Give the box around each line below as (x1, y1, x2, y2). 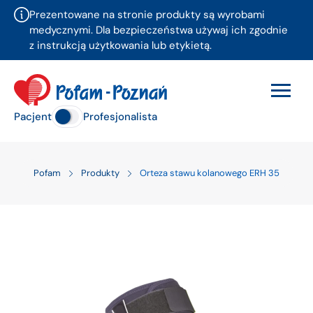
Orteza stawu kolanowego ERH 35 (140, 167, 279, 179)
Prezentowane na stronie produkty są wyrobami (29, 8, 265, 22)
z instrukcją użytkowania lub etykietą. (29, 38, 212, 52)
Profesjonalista (83, 110, 157, 124)
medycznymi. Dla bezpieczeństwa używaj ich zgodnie (29, 23, 288, 37)
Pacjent (14, 110, 52, 124)
